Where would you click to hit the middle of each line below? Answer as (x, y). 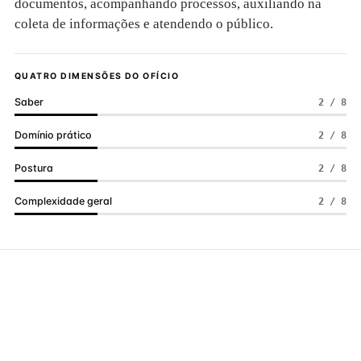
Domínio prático (53, 135)
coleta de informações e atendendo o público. (144, 24)
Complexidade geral (63, 201)
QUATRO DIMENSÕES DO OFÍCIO (97, 76)
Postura (34, 168)
